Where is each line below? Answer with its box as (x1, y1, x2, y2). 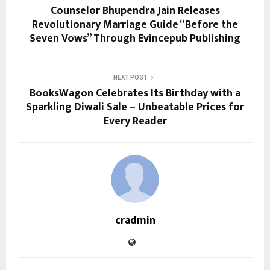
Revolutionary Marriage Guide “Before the (32, 16, 238, 34)
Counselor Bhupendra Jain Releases (50, 2, 220, 20)
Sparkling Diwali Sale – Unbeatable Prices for (26, 98, 244, 117)
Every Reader (103, 112, 167, 131)
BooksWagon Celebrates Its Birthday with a (30, 84, 240, 103)
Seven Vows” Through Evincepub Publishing (30, 30, 240, 48)
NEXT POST (113, 74, 148, 81)
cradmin (115, 212, 155, 230)
